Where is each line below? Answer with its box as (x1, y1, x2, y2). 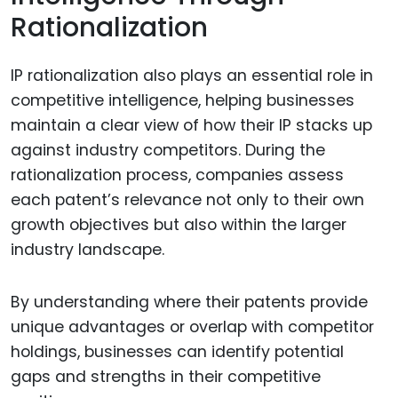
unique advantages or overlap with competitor (11, 316, 374, 338)
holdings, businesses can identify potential (11, 341, 344, 363)
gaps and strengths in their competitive (11, 366, 321, 388)
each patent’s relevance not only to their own (11, 189, 364, 211)
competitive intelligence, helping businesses (11, 90, 354, 112)
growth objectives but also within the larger (11, 214, 346, 236)
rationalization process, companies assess (11, 164, 344, 187)
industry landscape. (11, 239, 164, 261)
